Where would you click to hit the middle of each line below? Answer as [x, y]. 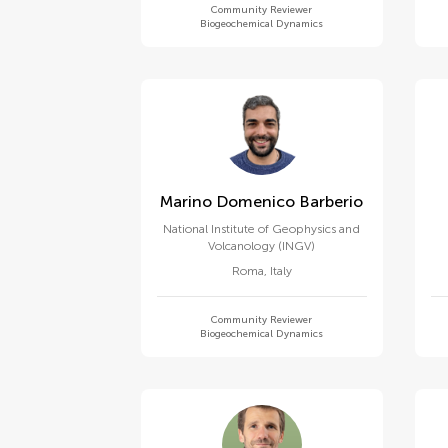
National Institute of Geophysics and [262, 229]
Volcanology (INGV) [262, 246]
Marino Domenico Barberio [331, 201]
